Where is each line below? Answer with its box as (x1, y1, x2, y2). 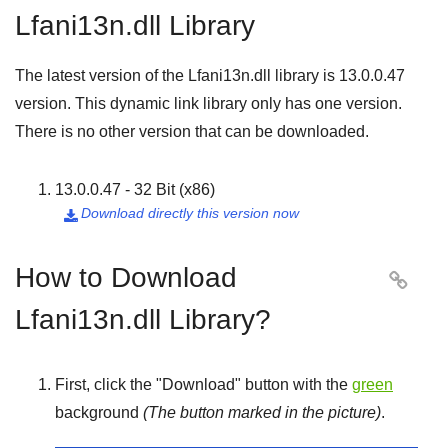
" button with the (235, 376, 352, 393)
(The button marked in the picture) (143, 404, 381, 421)
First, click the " (55, 376, 162, 393)
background (55, 404, 143, 421)
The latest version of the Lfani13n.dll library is (15, 67, 339, 84)
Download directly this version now (81, 205, 299, 221)
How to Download (15, 262, 237, 293)
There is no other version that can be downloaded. (15, 123, 369, 140)
